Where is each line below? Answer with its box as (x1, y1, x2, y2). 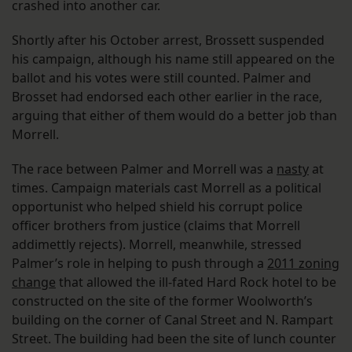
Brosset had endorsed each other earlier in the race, (12, 88, 322, 106)
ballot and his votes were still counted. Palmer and (12, 69, 311, 87)
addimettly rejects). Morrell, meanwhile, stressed (12, 236, 302, 254)
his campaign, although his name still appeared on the (12, 50, 335, 68)
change (12, 273, 56, 291)
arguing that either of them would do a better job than (12, 107, 337, 125)
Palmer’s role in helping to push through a (12, 255, 267, 273)
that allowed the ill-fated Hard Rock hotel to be (56, 273, 336, 291)
